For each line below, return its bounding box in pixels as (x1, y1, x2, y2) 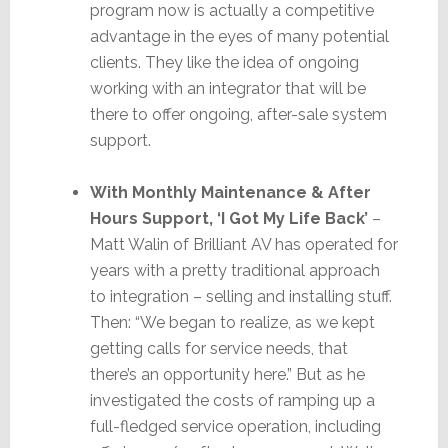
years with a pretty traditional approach (89, 260, 380, 280)
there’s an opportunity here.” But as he (89, 364, 365, 384)
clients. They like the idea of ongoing (89, 52, 359, 72)
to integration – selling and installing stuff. (89, 286, 392, 306)
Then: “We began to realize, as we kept (89, 312, 375, 332)
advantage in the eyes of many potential (89, 26, 389, 46)
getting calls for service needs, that (89, 338, 348, 358)
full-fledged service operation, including (89, 416, 381, 436)
